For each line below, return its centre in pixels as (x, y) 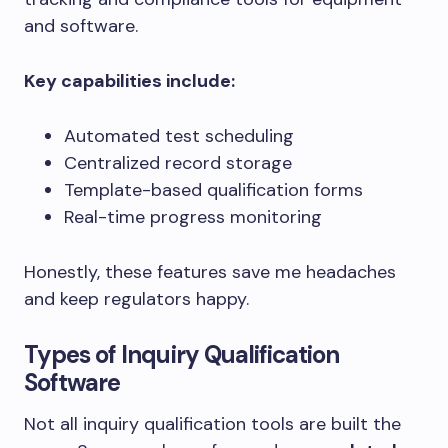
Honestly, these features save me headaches (210, 271)
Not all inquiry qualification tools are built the (212, 423)
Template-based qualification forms (213, 189)
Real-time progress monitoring (193, 216)
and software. (81, 25)
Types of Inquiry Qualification (182, 354)
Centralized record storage (178, 162)
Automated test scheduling (179, 135)
